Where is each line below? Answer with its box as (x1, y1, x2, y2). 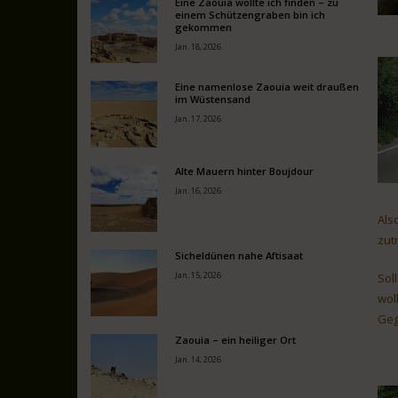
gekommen (175, 20, 233, 34)
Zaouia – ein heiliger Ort (175, 333, 297, 346)
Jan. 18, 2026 (175, 41, 222, 52)
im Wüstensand (175, 92, 251, 106)
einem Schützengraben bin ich (175, 8, 326, 21)
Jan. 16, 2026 (175, 185, 222, 196)
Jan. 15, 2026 (175, 269, 222, 281)
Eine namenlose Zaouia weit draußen (175, 80, 360, 93)
